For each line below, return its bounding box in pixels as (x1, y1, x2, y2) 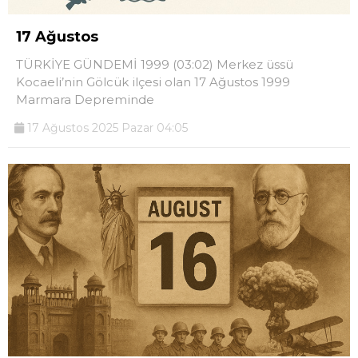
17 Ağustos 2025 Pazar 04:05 (24, 121, 188, 136)
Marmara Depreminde (16, 92, 154, 108)
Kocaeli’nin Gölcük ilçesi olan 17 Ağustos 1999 (16, 74, 290, 90)
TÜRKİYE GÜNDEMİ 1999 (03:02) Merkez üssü (16, 57, 293, 73)
